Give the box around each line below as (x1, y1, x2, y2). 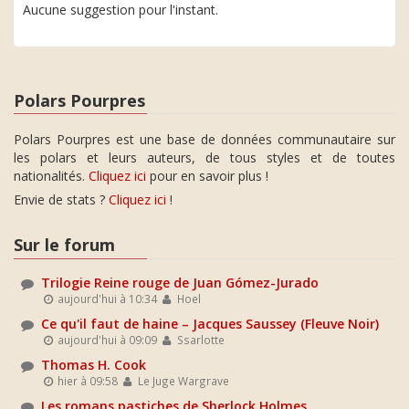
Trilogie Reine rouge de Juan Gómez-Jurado (41, 273, 319, 291)
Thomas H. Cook (41, 355, 146, 373)
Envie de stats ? (14, 191, 109, 208)
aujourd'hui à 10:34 (55, 290, 158, 306)
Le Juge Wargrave (134, 372, 229, 388)
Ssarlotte (173, 331, 225, 347)
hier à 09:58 (55, 372, 119, 388)
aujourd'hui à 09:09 (55, 331, 158, 347)
